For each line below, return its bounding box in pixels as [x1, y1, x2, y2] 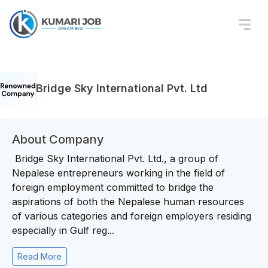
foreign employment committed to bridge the [12, 181, 214, 193]
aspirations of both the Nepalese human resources [12, 196, 244, 208]
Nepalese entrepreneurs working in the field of [12, 167, 225, 179]
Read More [17, 251, 62, 261]
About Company [12, 132, 104, 147]
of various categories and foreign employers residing [12, 210, 251, 222]
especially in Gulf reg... [12, 224, 114, 236]
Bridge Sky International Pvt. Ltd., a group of [12, 153, 218, 165]
